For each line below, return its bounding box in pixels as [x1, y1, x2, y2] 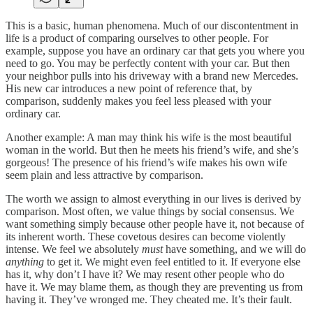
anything [6, 256, 44, 268]
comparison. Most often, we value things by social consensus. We [6, 205, 294, 218]
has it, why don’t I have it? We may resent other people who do [6, 268, 284, 281]
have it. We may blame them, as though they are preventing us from [6, 281, 303, 293]
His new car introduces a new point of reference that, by [6, 82, 252, 95]
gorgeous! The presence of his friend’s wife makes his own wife [6, 156, 287, 169]
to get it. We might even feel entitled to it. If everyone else [44, 256, 300, 268]
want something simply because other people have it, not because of [6, 218, 304, 231]
